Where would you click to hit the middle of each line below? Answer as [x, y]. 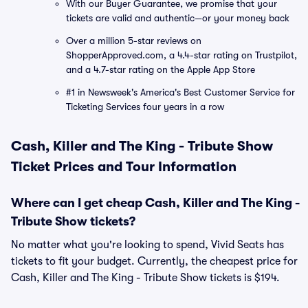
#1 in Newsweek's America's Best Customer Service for [180, 92]
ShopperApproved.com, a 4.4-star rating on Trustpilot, [181, 55]
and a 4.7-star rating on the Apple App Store [161, 69]
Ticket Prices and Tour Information [124, 167]
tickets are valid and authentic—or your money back [178, 18]
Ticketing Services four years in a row [145, 107]
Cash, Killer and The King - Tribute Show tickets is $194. [145, 278]
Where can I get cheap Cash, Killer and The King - [155, 203]
